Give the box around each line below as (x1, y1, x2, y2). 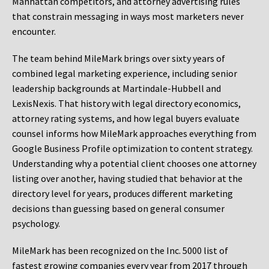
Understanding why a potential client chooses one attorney (12, 157, 256, 170)
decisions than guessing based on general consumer (12, 202, 225, 215)
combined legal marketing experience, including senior (12, 67, 237, 80)
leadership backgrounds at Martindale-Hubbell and (12, 82, 221, 95)
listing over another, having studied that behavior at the (12, 172, 243, 185)
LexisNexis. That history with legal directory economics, (12, 97, 241, 110)
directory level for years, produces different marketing (12, 187, 233, 200)
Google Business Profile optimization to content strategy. (12, 142, 253, 155)
